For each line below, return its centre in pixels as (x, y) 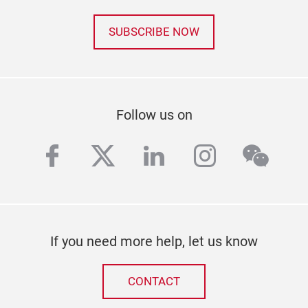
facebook (95, 157)
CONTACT (154, 281)
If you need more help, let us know (154, 241)
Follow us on (154, 114)
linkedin (187, 157)
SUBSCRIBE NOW (154, 32)
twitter (128, 157)
